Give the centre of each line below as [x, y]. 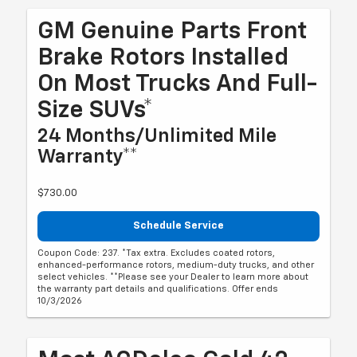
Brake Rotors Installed [163, 59]
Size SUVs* [96, 111]
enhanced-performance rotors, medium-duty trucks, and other [176, 265]
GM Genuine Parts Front [173, 32]
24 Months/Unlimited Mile [157, 137]
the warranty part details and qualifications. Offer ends [158, 288]
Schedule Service [178, 226]
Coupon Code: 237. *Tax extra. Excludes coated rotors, [157, 253]
